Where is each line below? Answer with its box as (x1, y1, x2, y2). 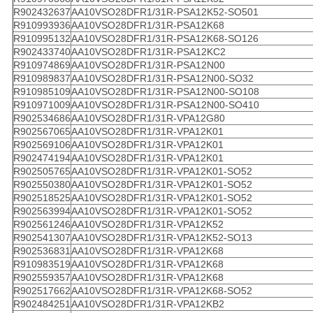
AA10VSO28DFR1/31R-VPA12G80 (71, 112, 225, 124)
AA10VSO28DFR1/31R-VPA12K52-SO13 (71, 232, 252, 244)
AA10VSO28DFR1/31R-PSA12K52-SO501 (71, 6, 259, 18)
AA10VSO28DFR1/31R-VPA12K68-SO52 (71, 285, 252, 297)
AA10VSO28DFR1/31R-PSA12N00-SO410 (71, 99, 259, 111)
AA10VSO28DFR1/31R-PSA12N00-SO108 (71, 86, 259, 98)
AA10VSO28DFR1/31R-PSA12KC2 (71, 46, 226, 58)
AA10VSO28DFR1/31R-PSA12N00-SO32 (71, 73, 254, 85)
